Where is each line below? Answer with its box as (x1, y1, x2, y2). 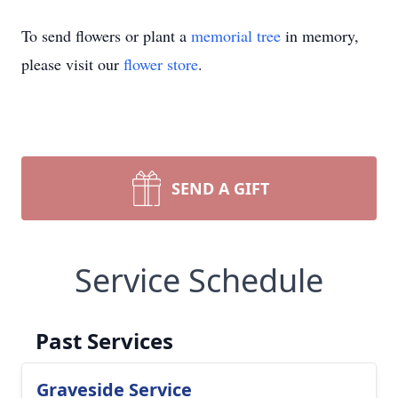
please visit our (21, 53, 123, 75)
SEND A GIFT (171, 178, 269, 199)
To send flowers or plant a (21, 25, 191, 46)
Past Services (36, 326, 173, 355)
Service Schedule (75, 259, 323, 302)
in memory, (281, 25, 359, 46)
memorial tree (191, 25, 281, 46)
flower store (123, 53, 198, 75)
